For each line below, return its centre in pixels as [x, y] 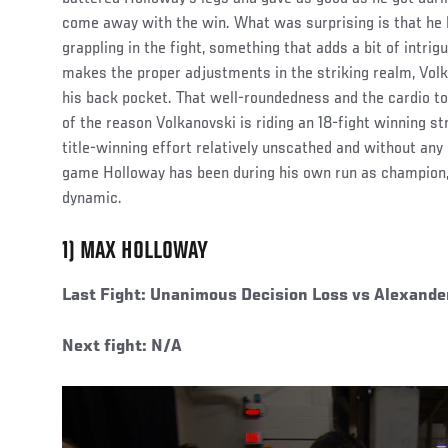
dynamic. [92, 199]
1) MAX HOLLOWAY [135, 252]
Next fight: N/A [122, 347]
